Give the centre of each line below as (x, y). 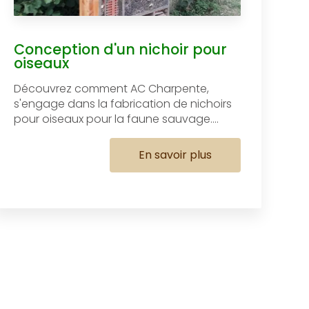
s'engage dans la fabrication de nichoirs (123, 103)
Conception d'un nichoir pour (121, 49)
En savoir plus (176, 154)
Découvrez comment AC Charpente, (112, 88)
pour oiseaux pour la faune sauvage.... (117, 119)
